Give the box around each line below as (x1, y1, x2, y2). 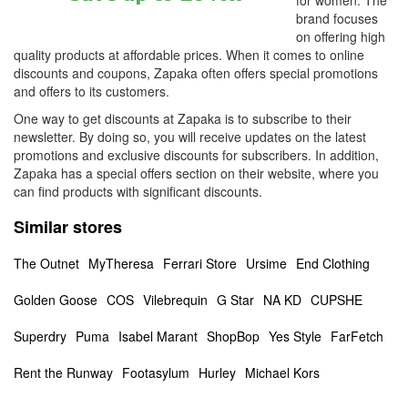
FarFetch (331, 327, 383, 345)
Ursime (246, 254, 287, 272)
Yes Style (269, 327, 321, 345)
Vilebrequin (143, 291, 208, 309)
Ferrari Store (163, 254, 237, 272)
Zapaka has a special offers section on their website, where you (14, 164, 379, 182)
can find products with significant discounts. (14, 182, 262, 200)
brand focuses (296, 9, 378, 27)
